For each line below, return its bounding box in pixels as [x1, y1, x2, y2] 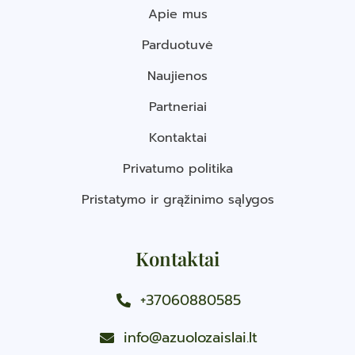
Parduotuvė [142, 36, 213, 55]
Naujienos [147, 67, 208, 86]
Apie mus [147, 5, 208, 25]
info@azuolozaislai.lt [123, 326, 258, 349]
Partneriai [148, 97, 207, 117]
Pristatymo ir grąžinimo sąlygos [81, 190, 274, 210]
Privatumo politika [122, 159, 233, 179]
